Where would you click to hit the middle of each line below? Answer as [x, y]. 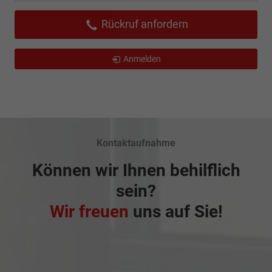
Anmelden [142, 59]
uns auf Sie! [175, 211]
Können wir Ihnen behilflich [136, 170]
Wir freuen [89, 211]
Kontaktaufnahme [136, 143]
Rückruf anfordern [143, 24]
